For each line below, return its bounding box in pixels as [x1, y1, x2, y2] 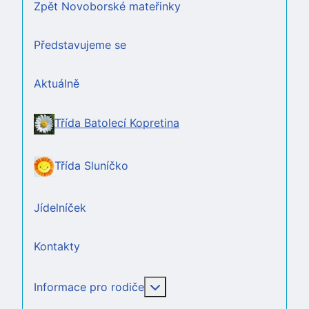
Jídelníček [34, 201, 86, 215]
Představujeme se [34, 38, 126, 52]
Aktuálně [34, 77, 79, 90]
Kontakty [34, 239, 80, 253]
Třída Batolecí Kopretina [54, 116, 179, 130]
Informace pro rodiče [34, 280, 144, 294]
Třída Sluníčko [54, 159, 128, 173]
